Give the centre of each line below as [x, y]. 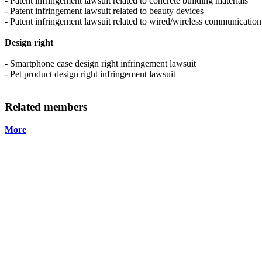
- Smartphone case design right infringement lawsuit [100, 63]
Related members [46, 107]
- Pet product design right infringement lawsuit [90, 74]
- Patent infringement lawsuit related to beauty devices [104, 11]
